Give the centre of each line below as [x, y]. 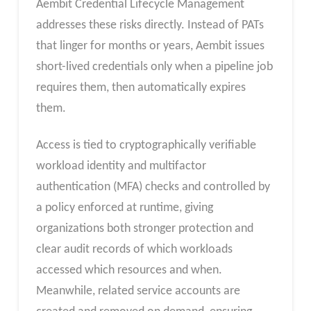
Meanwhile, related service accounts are [138, 292]
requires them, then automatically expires [141, 87]
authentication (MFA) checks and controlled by [153, 187]
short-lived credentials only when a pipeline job [154, 67]
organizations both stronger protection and [144, 229]
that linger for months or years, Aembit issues [150, 46]
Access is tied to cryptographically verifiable [146, 146]
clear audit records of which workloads [134, 250]
